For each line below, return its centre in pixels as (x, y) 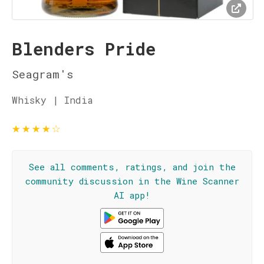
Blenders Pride (84, 49)
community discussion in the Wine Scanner (132, 181)
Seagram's (42, 74)
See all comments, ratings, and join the (132, 167)
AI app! (132, 195)
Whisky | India (52, 100)
